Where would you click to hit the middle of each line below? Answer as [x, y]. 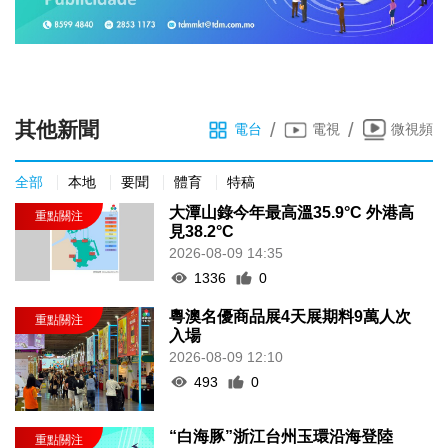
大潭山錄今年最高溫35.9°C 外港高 [292, 212]
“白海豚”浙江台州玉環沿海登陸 [281, 437]
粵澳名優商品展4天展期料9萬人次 [290, 316]
